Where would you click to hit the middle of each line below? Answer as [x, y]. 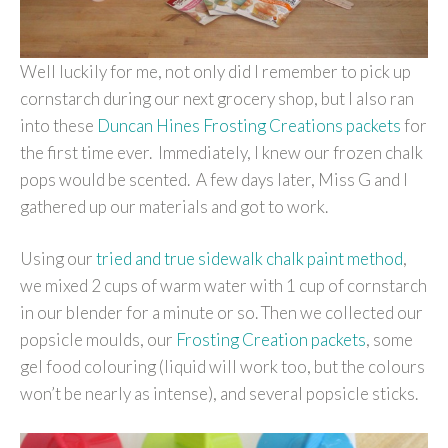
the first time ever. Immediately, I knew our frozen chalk [221, 152]
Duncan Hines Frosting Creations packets [249, 125]
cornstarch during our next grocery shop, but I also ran [217, 98]
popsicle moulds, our [98, 340]
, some [389, 340]
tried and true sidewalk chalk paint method [249, 259]
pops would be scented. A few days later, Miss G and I [214, 179]
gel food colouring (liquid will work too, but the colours [222, 367]
